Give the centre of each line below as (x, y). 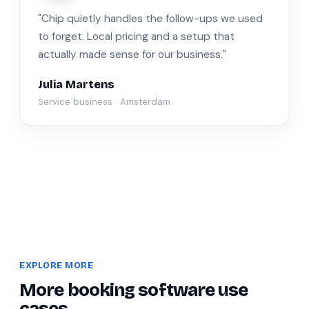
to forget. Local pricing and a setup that (136, 37)
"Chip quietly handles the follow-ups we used (150, 19)
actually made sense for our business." (132, 54)
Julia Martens (76, 84)
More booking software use (134, 290)
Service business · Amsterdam (104, 102)
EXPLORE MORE (57, 265)
